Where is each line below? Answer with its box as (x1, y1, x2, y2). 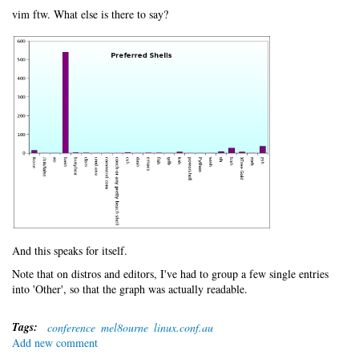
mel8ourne (101, 320, 148, 335)
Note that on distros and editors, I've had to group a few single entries (12, 266, 329, 281)
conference (47, 320, 95, 335)
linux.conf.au (154, 320, 213, 335)
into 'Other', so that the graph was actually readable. (12, 281, 252, 296)
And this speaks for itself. (12, 243, 131, 258)
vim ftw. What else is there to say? (12, 6, 172, 22)
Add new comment (12, 335, 98, 350)
